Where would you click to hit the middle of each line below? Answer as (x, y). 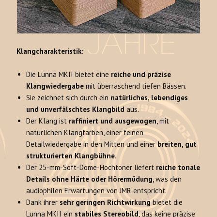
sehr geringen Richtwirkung (105, 202)
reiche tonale (178, 168)
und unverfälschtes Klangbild (76, 109)
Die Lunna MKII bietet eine (69, 75)
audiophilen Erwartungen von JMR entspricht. (97, 191)
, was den (167, 179)
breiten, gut (177, 144)
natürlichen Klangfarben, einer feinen (85, 133)
